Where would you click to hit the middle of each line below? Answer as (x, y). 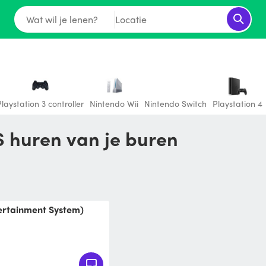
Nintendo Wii (114, 103)
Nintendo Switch (175, 103)
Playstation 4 (237, 103)
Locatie (131, 19)
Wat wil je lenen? (62, 19)
